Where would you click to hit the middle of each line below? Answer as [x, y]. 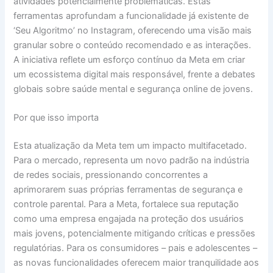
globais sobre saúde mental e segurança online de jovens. [133, 89]
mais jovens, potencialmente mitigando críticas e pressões [135, 234]
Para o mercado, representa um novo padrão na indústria [132, 161]
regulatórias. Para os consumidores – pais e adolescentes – [136, 248]
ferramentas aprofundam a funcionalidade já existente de [131, 16]
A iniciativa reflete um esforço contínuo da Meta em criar [129, 59]
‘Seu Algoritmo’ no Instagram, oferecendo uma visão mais [133, 30]
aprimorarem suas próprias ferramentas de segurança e [128, 190]
